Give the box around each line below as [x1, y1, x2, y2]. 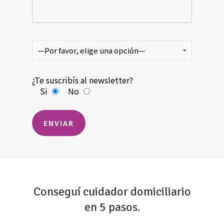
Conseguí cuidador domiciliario [33, 184, 191, 199]
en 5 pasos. [84, 199, 140, 215]
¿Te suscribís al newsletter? [32, 73, 133, 86]
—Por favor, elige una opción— [38, 44, 145, 55]
